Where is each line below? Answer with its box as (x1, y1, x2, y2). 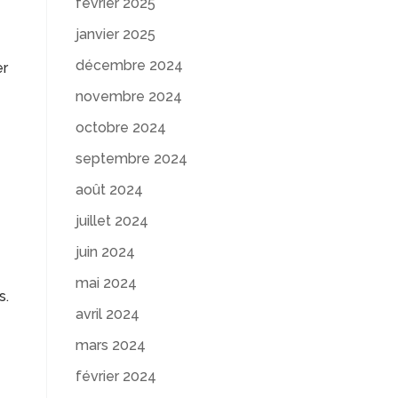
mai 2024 (75, 275, 137, 291)
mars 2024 (75, 337, 146, 354)
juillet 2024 (75, 212, 148, 229)
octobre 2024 (75, 119, 166, 136)
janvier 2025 (75, 26, 155, 43)
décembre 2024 (75, 57, 183, 74)
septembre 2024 (75, 150, 187, 167)
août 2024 (75, 181, 143, 198)
